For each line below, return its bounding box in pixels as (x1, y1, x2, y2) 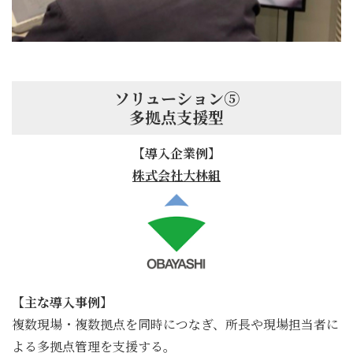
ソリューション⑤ (113, 86, 240, 110)
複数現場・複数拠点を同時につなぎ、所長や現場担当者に (12, 314, 339, 333)
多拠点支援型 (129, 105, 224, 128)
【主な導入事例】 (12, 292, 113, 311)
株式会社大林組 (132, 165, 221, 184)
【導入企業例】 (132, 143, 221, 162)
